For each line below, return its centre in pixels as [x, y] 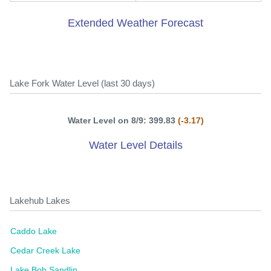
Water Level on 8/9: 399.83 [122, 121]
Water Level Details [135, 145]
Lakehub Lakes [40, 201]
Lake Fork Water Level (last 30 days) [82, 83]
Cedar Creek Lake [45, 251]
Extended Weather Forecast [135, 23]
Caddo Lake [34, 231]
